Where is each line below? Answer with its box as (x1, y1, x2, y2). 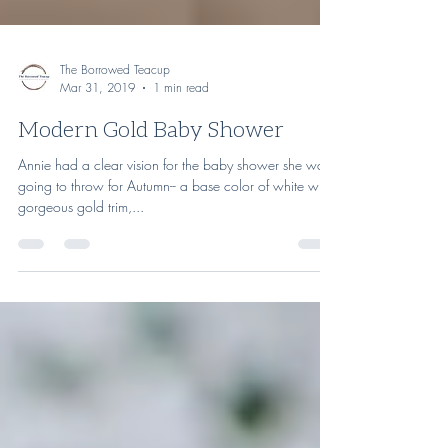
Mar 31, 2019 (60, 124, 135, 141)
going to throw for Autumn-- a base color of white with (18, 221, 332, 240)
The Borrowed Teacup (60, 106, 170, 123)
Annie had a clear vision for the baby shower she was (18, 200, 330, 219)
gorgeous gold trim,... (18, 242, 144, 261)
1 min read (153, 124, 209, 141)
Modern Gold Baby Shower (18, 160, 284, 187)
